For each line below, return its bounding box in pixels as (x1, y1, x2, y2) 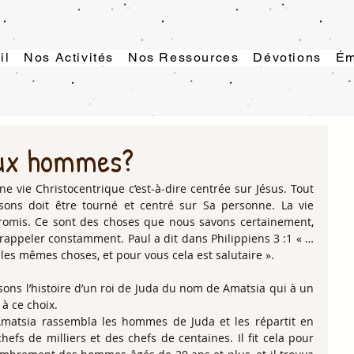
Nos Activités (24, 50, 114, 65)
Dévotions (253, 50, 322, 65)
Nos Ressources (127, 50, 239, 65)
